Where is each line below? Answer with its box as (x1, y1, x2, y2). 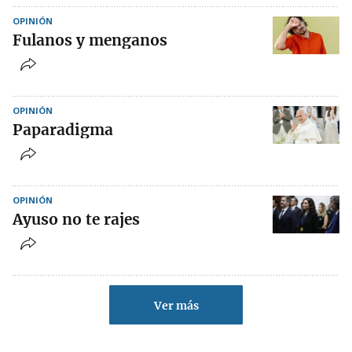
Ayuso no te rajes (13, 210, 140, 229)
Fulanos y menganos (13, 31, 167, 49)
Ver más (153, 299, 199, 313)
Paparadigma (13, 120, 113, 139)
